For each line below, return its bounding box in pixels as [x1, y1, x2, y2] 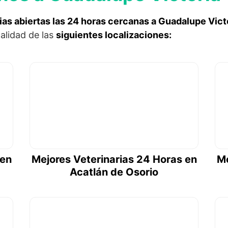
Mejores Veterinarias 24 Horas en [31, 153, 197, 166]
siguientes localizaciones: [56, 30, 172, 40]
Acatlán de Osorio [70, 166, 158, 179]
